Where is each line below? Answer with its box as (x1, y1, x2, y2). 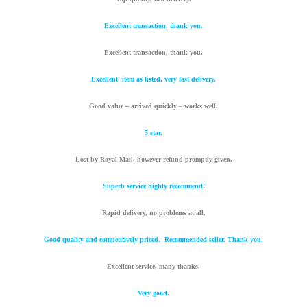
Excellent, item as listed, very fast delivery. (91, 75, 216, 84)
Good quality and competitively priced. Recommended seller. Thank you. (44, 236, 263, 244)
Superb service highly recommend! (102, 182, 205, 191)
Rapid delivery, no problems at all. (101, 209, 206, 217)
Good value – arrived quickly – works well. (89, 102, 218, 110)
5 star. (145, 129, 162, 137)
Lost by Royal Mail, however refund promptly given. (75, 156, 232, 164)
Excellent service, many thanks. (107, 262, 200, 271)
